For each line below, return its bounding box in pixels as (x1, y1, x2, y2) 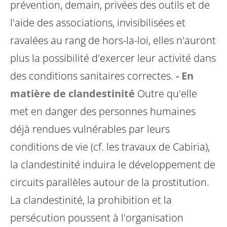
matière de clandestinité (10, 87, 135, 101)
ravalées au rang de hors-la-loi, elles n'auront (10, 33, 216, 48)
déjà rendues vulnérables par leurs (10, 122, 170, 136)
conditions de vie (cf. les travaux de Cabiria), (10, 140, 210, 154)
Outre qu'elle (137, 87, 197, 101)
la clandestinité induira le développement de (10, 158, 215, 172)
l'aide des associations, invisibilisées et (10, 16, 185, 30)
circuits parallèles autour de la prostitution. (10, 175, 209, 190)
